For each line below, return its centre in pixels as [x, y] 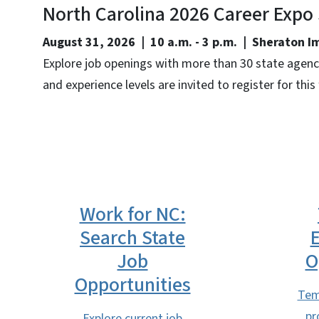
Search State [132, 238]
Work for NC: [132, 214]
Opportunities [132, 285]
